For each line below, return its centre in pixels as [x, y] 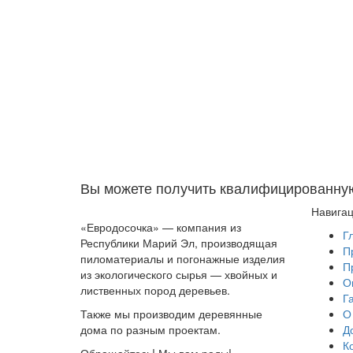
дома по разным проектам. [150, 329]
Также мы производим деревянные [171, 314]
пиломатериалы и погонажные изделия [183, 258]
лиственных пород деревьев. [155, 290]
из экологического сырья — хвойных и [179, 274]
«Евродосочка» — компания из [161, 227]
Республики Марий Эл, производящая [179, 243]
